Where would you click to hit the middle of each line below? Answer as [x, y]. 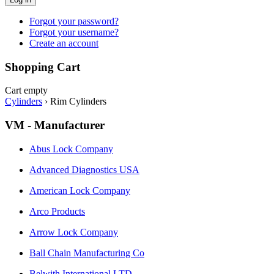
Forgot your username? [74, 32]
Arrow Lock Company [74, 232]
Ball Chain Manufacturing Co [87, 253]
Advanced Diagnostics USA [84, 169]
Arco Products [57, 211]
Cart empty [26, 91]
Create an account [64, 43]
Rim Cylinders [78, 102]
